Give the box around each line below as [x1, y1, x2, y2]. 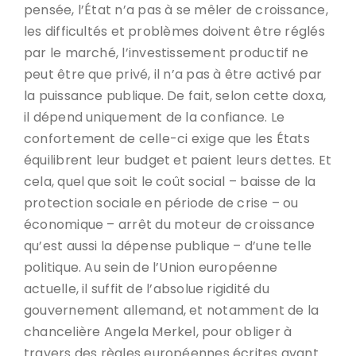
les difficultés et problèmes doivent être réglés [24, 22, 325, 41]
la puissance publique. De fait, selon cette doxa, [24, 87, 327, 105]
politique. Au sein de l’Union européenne [24, 258, 278, 277]
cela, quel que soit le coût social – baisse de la [24, 172, 316, 191]
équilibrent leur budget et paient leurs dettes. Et [24, 151, 332, 169]
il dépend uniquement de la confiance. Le [24, 108, 285, 126]
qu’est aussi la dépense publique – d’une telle [24, 237, 312, 255]
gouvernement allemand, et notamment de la [24, 301, 319, 319]
